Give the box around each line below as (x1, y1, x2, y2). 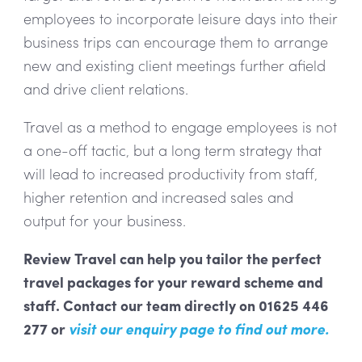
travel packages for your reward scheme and (23, 271, 323, 292)
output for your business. (23, 209, 186, 230)
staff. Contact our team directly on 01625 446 (23, 294, 329, 315)
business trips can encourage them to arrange (23, 31, 328, 52)
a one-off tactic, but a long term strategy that (23, 139, 322, 160)
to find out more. (213, 318, 329, 339)
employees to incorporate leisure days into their (23, 7, 338, 28)
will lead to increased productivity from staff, (23, 162, 318, 183)
